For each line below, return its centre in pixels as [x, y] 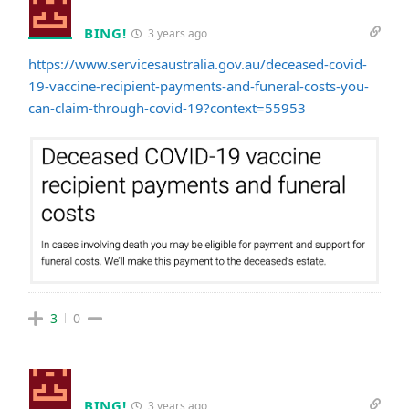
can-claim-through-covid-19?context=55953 [167, 108]
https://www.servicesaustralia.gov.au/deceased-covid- [198, 64]
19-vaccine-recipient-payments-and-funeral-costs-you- [199, 86]
